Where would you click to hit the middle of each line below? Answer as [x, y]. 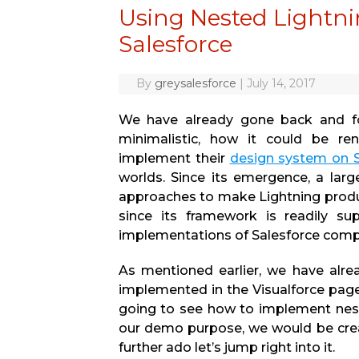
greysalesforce [195, 83]
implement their [174, 158]
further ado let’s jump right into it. [226, 347]
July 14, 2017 [281, 83]
